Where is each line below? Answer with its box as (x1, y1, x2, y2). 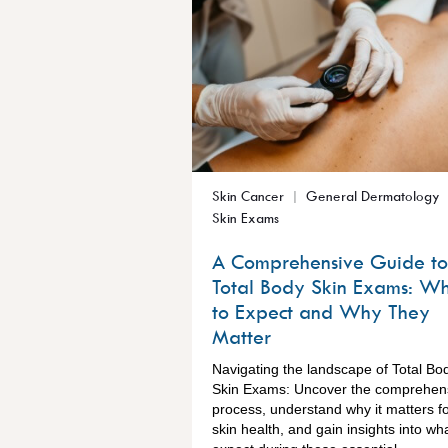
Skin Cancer (212, 186, 284, 204)
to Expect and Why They (212, 298, 430, 324)
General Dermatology (306, 186, 440, 204)
